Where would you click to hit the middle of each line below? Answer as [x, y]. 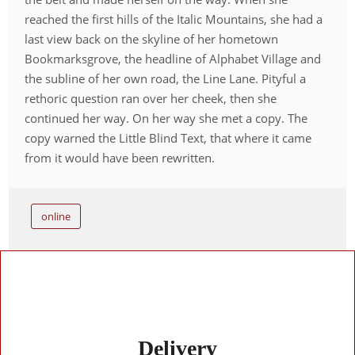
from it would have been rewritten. [120, 157]
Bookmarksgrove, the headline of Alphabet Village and [173, 58]
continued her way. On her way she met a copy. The [166, 118]
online [56, 216]
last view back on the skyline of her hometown [152, 38]
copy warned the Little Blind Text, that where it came [168, 137]
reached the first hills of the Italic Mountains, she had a [174, 19]
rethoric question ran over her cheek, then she [151, 98]
